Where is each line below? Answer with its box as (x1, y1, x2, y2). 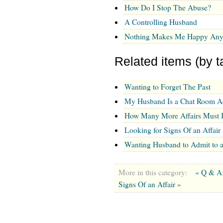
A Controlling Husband (124, 16, 197, 27)
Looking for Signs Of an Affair (124, 124, 221, 135)
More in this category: (118, 167, 187, 177)
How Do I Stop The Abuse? (124, 2, 211, 12)
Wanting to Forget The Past (124, 81, 211, 92)
